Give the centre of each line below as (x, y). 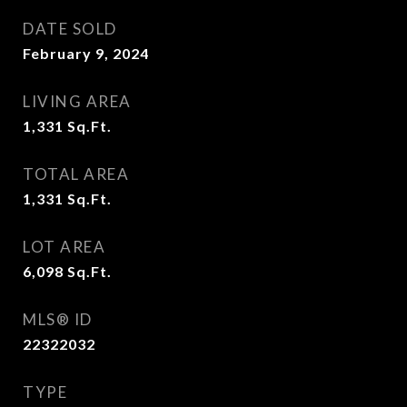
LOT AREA (64, 247)
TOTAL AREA (76, 174)
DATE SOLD (70, 29)
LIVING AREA (77, 101)
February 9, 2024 (86, 53)
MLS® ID (58, 319)
